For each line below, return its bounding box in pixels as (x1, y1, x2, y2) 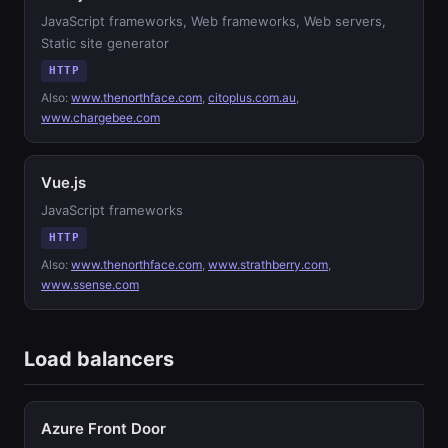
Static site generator (41, 35, 169, 51)
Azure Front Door (41, 419, 166, 438)
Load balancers (24, 347, 174, 371)
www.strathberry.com (208, 257, 328, 272)
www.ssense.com (41, 277, 139, 292)
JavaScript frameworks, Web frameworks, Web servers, (41, 13, 386, 29)
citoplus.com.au (208, 90, 296, 105)
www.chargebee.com (41, 110, 160, 125)
